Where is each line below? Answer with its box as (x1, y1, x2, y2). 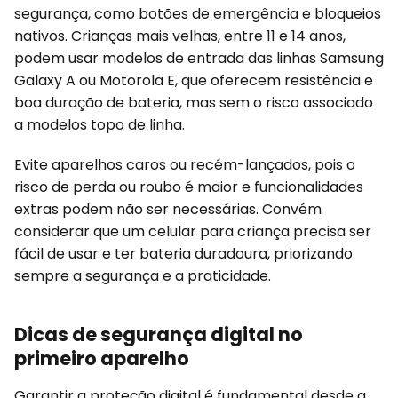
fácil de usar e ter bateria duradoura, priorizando (14, 243, 353, 265)
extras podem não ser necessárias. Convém (14, 199, 322, 220)
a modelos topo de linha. (14, 115, 185, 136)
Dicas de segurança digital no (14, 322, 303, 348)
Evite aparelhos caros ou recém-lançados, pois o (14, 155, 355, 176)
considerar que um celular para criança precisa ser (14, 221, 371, 243)
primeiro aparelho (14, 346, 189, 372)
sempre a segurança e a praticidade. (14, 266, 271, 287)
